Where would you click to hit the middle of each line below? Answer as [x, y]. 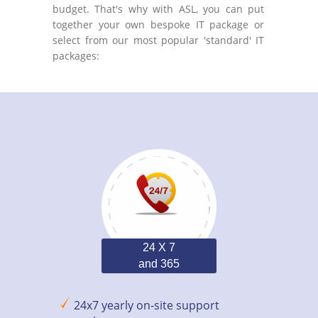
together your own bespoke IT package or [158, 24]
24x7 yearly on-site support [147, 305]
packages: [76, 56]
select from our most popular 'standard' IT [158, 40]
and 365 [159, 264]
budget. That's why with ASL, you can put [158, 9]
